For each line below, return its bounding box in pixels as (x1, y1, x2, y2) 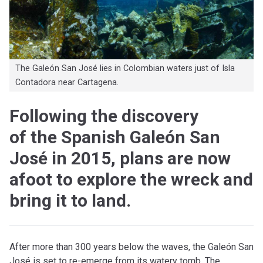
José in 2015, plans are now (9, 147, 231, 168)
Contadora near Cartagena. (15, 77, 119, 87)
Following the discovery (9, 105, 198, 126)
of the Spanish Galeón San (9, 126, 220, 147)
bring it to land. (9, 190, 131, 211)
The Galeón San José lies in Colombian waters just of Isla (15, 63, 235, 73)
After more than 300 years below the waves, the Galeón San (9, 241, 254, 252)
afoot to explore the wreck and (9, 168, 253, 190)
